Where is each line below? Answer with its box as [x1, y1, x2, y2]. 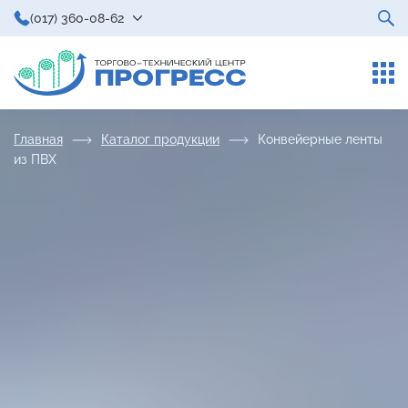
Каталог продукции [101, 132, 219, 147]
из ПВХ [14, 152, 56, 167]
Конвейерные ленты [258, 132, 382, 147]
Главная [14, 132, 63, 147]
